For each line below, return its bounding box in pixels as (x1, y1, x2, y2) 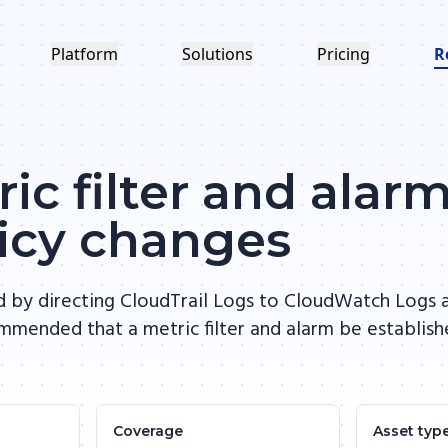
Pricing (317, 43, 370, 65)
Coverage (113, 422, 183, 440)
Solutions (182, 43, 253, 65)
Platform (51, 43, 118, 65)
